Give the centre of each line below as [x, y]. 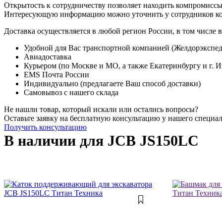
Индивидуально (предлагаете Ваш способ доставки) [112, 83]
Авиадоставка [48, 56]
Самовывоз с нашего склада [71, 92]
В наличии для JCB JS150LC [101, 140]
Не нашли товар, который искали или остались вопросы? [101, 109]
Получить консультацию [45, 127]
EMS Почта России [56, 74]
